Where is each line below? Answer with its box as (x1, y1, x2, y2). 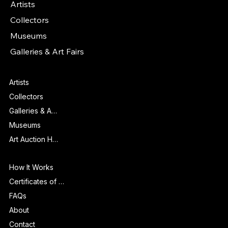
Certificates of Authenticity (58, 177, 64, 186)
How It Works (9, 162, 53, 172)
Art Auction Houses (52, 134, 58, 144)
